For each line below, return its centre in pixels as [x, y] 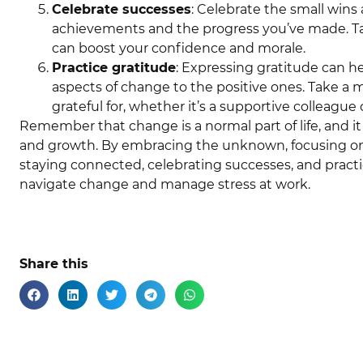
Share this [54, 264]
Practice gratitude [114, 67]
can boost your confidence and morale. [179, 48]
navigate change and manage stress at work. [165, 184]
